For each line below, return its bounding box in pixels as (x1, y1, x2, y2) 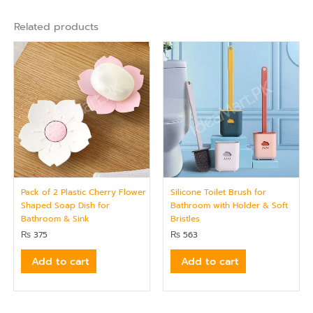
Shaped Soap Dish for (21, 198, 110, 212)
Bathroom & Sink (21, 212, 89, 225)
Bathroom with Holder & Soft (170, 198, 288, 212)
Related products (14, 19, 99, 35)
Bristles (170, 212, 200, 225)
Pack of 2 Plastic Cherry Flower (21, 185, 146, 198)
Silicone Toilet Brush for (170, 185, 266, 198)
